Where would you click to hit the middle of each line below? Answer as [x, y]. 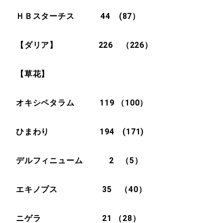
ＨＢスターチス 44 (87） [78, 16]
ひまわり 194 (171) [80, 132]
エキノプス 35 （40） [81, 189]
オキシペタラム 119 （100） [82, 103]
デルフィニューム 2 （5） [79, 161]
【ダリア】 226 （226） [84, 45]
